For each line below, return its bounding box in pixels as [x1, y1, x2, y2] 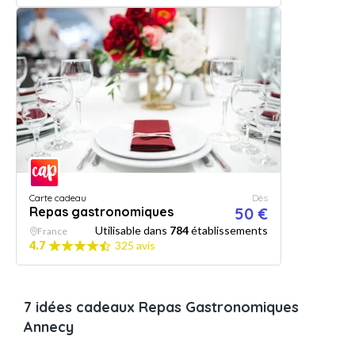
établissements [189, 223, 268, 237]
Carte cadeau [29, 192, 86, 204]
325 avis [115, 239, 155, 252]
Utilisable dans [95, 223, 170, 237]
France [37, 225, 67, 237]
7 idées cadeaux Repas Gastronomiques [24, 298, 299, 316]
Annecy [24, 318, 74, 336]
